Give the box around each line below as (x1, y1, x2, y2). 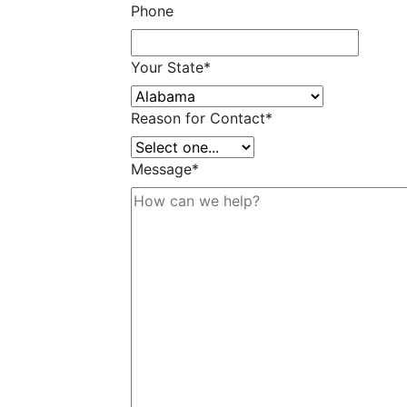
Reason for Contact (131, 109, 265, 127)
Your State (131, 58, 203, 76)
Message (131, 160, 192, 178)
